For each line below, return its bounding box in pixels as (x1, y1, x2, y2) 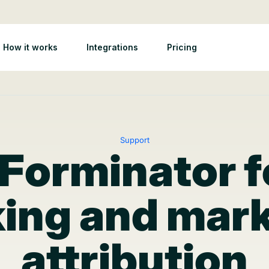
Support (119, 135, 150, 145)
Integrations (86, 42, 138, 52)
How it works (2, 42, 58, 52)
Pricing (166, 42, 197, 52)
